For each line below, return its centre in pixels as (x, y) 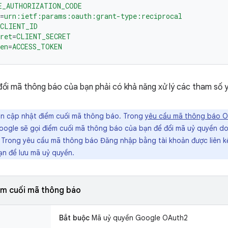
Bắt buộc (74, 218)
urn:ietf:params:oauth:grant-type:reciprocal (93, 16)
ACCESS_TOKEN (37, 47)
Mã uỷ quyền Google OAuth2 (139, 218)
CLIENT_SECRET (44, 36)
